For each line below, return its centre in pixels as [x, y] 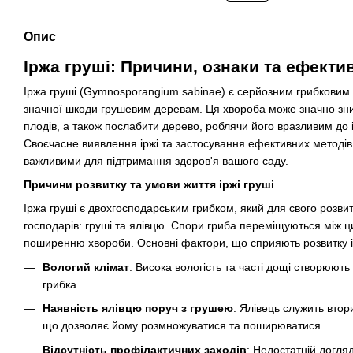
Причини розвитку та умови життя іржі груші [149, 185]
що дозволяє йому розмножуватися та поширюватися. [183, 326]
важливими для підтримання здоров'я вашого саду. [156, 161]
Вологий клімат [86, 267]
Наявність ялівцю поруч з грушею [138, 308]
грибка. [61, 284]
